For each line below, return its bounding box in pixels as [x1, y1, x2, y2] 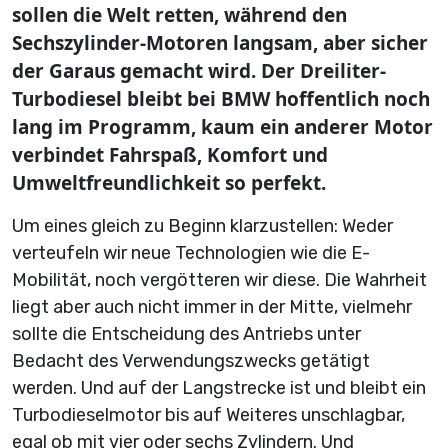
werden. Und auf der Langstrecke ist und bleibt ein [12, 377, 426, 399]
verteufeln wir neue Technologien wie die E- [12, 242, 370, 264]
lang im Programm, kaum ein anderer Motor [12, 114, 433, 140]
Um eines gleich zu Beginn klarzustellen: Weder [12, 215, 393, 237]
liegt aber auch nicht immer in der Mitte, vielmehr [12, 296, 412, 318]
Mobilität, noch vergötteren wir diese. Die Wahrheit [12, 269, 427, 291]
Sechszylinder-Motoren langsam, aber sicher [12, 30, 428, 56]
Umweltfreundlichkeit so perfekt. [12, 170, 326, 196]
